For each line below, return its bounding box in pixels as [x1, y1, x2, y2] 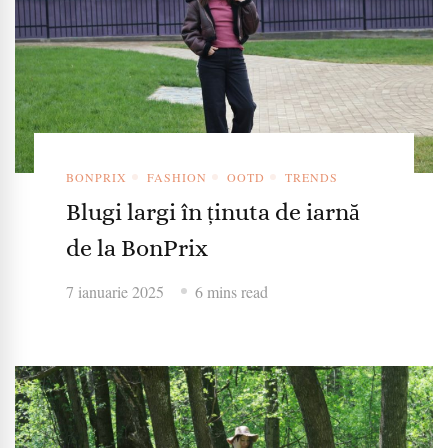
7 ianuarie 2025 [65, 280, 164, 302]
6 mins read [194, 280, 268, 302]
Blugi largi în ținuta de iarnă [65, 197, 360, 226]
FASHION [146, 168, 207, 185]
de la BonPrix [65, 233, 208, 262]
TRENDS [284, 168, 338, 185]
